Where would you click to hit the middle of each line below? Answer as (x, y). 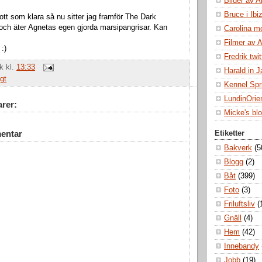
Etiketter (230, 134)
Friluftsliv (239, 204)
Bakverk (238, 148)
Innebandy (242, 247)
